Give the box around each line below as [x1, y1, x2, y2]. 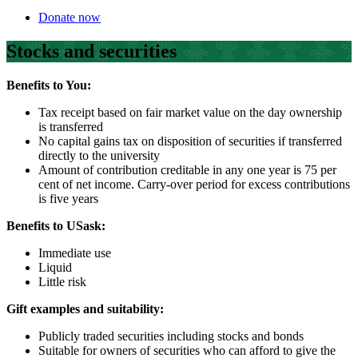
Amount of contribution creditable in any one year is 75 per [38, 162, 336, 177]
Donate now [38, 10, 101, 24]
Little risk [38, 274, 86, 288]
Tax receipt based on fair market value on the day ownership [38, 105, 342, 119]
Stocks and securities [6, 40, 177, 62]
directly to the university [38, 148, 160, 162]
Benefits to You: [6, 78, 91, 92]
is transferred [38, 119, 103, 133]
